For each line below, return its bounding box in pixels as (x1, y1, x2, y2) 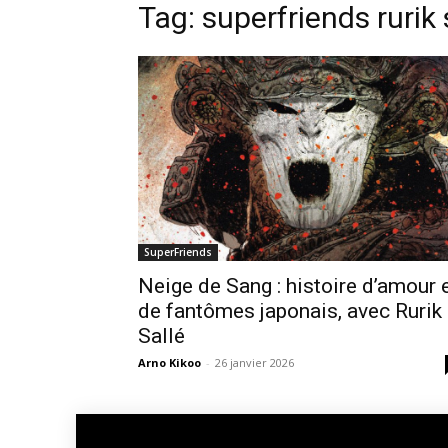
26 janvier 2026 (215, 354, 294, 370)
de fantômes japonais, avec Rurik (138, 298, 442, 323)
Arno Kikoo (138, 354, 201, 370)
